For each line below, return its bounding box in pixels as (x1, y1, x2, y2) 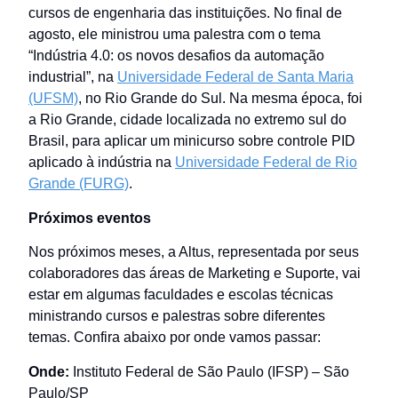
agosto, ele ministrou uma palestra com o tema (28, 27, 321, 43)
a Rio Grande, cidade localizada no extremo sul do (28, 112, 346, 128)
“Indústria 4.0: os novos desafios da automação (28, 48, 324, 64)
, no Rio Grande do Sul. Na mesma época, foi (78, 91, 362, 107)
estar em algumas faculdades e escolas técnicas (28, 287, 333, 303)
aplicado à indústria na (28, 155, 175, 171)
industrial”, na (28, 69, 117, 85)
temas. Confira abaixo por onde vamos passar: (28, 330, 321, 346)
